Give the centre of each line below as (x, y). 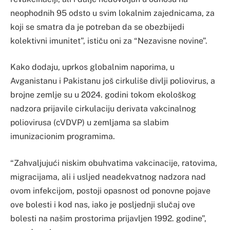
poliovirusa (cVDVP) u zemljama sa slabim (90, 123)
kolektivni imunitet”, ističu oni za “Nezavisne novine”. (109, 41)
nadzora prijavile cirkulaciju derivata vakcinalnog (103, 109)
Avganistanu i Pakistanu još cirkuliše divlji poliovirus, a (113, 81)
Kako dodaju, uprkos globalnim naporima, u (92, 67)
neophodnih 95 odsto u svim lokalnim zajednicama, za (112, 13)
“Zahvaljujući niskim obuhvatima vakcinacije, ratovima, (114, 163)
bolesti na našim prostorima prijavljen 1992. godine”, (108, 218)
